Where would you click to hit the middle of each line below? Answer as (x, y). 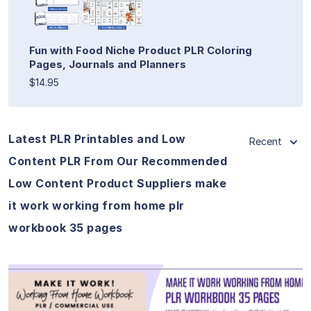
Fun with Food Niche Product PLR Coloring (141, 50)
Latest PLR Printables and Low (97, 138)
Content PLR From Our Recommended (118, 161)
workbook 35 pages (66, 227)
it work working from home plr (96, 205)
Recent (266, 141)
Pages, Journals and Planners (108, 64)
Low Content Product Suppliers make (117, 183)
